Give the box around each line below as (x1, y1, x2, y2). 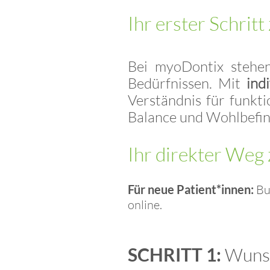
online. (128, 197, 162, 212)
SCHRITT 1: (128, 243, 221, 265)
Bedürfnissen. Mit (128, 74, 247, 92)
